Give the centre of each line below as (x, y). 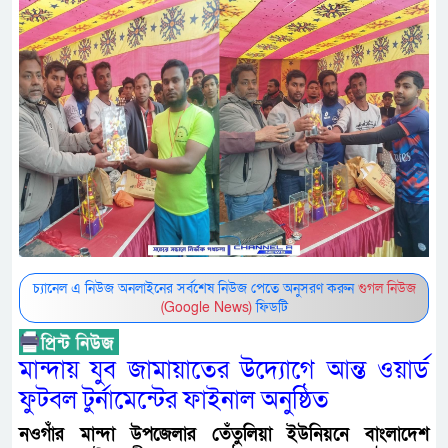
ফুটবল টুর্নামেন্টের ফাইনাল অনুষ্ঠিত (174, 400)
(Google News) (206, 308)
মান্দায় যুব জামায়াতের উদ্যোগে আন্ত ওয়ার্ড (224, 370)
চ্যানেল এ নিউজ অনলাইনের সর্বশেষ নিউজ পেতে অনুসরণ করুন (195, 289)
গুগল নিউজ (386, 289)
